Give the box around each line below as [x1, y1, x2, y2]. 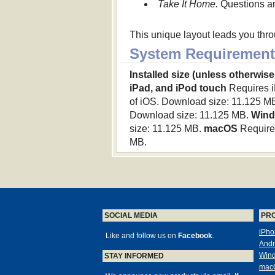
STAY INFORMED [104, 252, 164, 261]
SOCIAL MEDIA [104, 211, 158, 220]
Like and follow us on [106, 231, 178, 241]
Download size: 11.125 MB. [129, 110, 251, 121]
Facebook [178, 231, 212, 241]
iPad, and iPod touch [129, 83, 227, 94]
